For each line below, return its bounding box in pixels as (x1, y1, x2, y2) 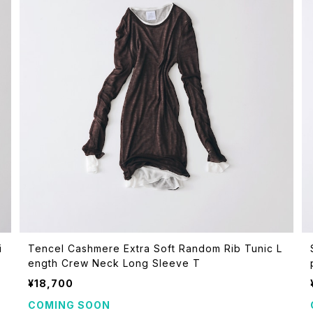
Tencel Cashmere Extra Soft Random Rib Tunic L (27, 242, 282, 254)
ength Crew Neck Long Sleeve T (27, 256, 201, 269)
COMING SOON (27, 298, 110, 311)
